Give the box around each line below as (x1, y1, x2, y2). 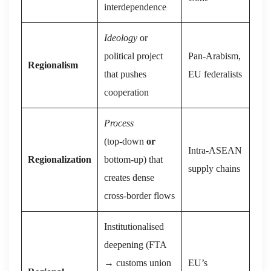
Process (104, 117, 134, 128)
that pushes (104, 68, 146, 79)
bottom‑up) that (104, 154, 163, 165)
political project (104, 50, 163, 61)
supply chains (188, 163, 240, 174)
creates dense (104, 172, 154, 183)
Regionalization (28, 154, 91, 165)
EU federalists (188, 68, 242, 79)
